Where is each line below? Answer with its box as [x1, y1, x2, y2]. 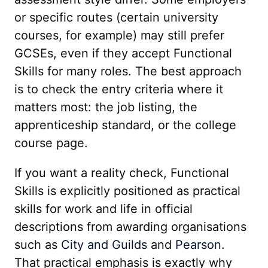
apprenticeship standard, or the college [14, 118, 236, 132]
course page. [14, 136, 88, 150]
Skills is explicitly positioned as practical [14, 184, 240, 198]
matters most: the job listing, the [14, 100, 197, 114]
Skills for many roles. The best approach [14, 64, 242, 78]
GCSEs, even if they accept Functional [14, 46, 232, 60]
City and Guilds [61, 237, 147, 252]
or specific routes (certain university [14, 10, 218, 25]
